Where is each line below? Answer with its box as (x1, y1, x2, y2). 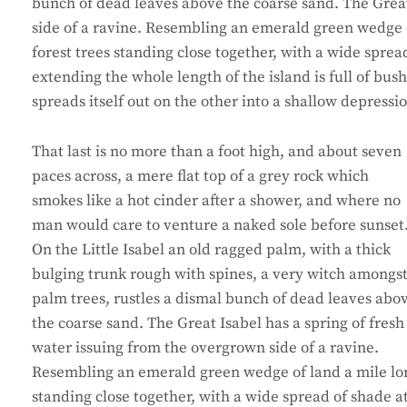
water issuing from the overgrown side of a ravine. (32, 338, 379, 359)
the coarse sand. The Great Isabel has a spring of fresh (32, 313, 404, 334)
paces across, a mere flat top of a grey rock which (32, 166, 369, 187)
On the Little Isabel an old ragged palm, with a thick (32, 240, 391, 261)
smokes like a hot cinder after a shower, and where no (32, 191, 401, 212)
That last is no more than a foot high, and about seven (32, 142, 402, 163)
